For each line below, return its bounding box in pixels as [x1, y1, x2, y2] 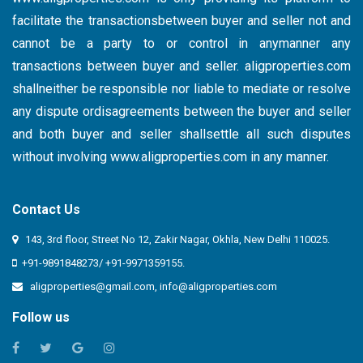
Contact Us [12, 201, 80, 217]
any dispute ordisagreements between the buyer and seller [12, 103, 351, 119]
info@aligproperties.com [160, 280, 277, 293]
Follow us [12, 309, 70, 325]
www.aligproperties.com [110, 148, 247, 164]
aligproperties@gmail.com [30, 280, 155, 293]
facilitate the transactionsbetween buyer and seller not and [12, 12, 351, 28]
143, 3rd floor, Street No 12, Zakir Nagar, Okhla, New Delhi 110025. [23, 233, 330, 246]
